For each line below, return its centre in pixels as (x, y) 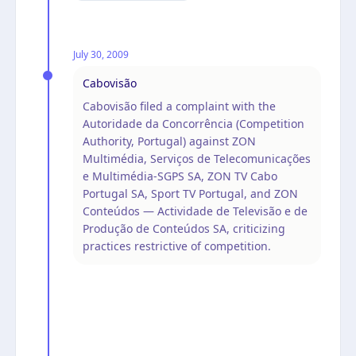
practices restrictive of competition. (177, 246)
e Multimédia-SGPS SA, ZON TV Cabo (180, 176)
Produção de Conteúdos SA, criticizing (184, 228)
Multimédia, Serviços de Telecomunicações (197, 158)
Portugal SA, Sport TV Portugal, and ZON (190, 193)
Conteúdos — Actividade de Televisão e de (195, 211)
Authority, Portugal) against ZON (169, 141)
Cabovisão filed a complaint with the (179, 106)
